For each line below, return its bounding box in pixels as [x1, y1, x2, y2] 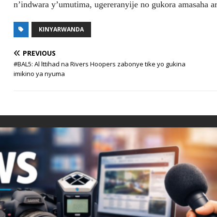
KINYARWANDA [39, 25, 84, 34]
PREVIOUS [23, 48, 56, 58]
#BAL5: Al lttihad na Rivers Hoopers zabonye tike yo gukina [14, 60, 186, 69]
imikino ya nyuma [14, 69, 65, 78]
